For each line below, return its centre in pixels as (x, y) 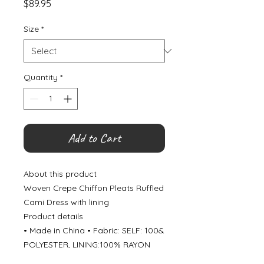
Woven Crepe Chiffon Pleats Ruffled (94, 188)
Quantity (41, 77)
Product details (53, 216)
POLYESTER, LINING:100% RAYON (87, 245)
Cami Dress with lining (66, 202)
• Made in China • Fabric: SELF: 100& (94, 230)
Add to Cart (94, 138)
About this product (60, 174)
